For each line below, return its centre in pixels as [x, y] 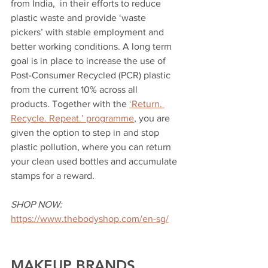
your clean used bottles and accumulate [95, 161]
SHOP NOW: [36, 204]
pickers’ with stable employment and [89, 32]
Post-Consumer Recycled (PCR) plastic [92, 75]
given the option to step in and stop [86, 132]
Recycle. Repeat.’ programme [72, 118]
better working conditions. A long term [92, 46]
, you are [153, 118]
